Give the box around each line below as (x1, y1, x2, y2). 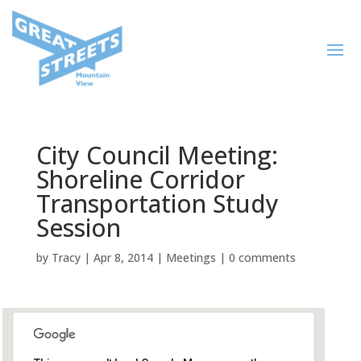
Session (35, 211, 121, 244)
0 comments (228, 250, 296, 265)
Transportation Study (35, 187, 279, 220)
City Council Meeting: (35, 139, 278, 172)
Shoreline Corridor (35, 163, 245, 196)
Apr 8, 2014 (93, 250, 153, 265)
